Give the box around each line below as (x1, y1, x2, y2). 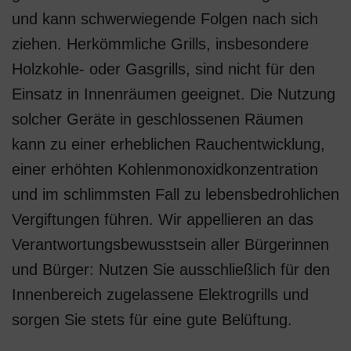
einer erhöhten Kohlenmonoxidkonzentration (12, 161, 318, 178)
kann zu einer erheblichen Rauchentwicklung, (12, 136, 325, 153)
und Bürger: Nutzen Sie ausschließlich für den (12, 261, 330, 278)
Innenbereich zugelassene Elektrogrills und (12, 286, 309, 303)
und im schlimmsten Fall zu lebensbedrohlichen (12, 186, 339, 203)
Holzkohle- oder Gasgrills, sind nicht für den (12, 60, 315, 78)
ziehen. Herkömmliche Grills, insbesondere (12, 35, 309, 52)
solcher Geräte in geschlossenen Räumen (12, 110, 303, 128)
